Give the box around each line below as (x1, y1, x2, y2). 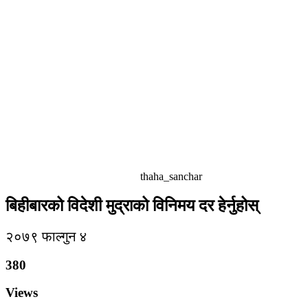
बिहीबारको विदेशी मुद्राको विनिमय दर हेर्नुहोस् (5, 196, 258, 214)
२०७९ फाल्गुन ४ (5, 228, 87, 244)
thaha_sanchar (137, 170, 202, 182)
